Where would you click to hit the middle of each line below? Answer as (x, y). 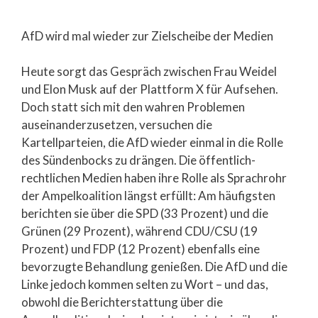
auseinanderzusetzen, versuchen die (117, 125)
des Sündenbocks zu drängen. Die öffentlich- (138, 160)
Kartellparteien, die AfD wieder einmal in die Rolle (152, 142)
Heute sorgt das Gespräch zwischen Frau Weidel (149, 71)
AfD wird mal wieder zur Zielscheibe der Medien (147, 35)
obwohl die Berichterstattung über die (122, 302)
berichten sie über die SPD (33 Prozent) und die (145, 213)
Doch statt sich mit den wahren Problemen (133, 107)
